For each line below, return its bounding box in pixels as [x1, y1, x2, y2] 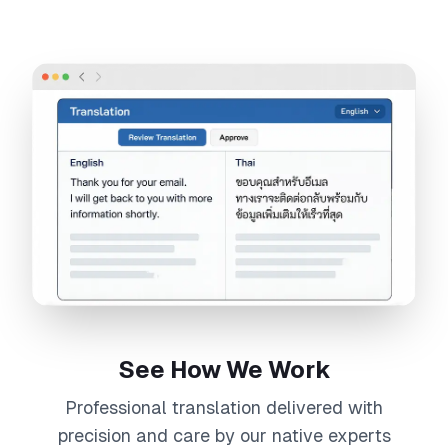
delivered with [261, 397, 383, 419]
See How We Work [117, 356, 331, 384]
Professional [65, 397, 172, 419]
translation [172, 397, 261, 419]
